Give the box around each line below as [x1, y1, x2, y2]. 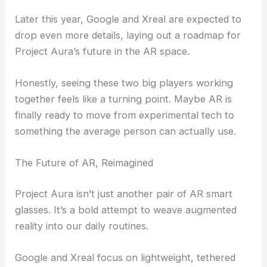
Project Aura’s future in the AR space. [15, 45, 190, 57]
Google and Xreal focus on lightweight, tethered [15, 252, 236, 264]
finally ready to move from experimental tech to [15, 109, 235, 122]
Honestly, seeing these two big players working [15, 77, 234, 89]
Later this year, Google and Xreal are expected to [15, 13, 242, 25]
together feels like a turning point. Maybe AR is [15, 93, 232, 105]
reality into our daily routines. [15, 219, 149, 232]
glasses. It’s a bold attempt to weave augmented [15, 203, 237, 216]
